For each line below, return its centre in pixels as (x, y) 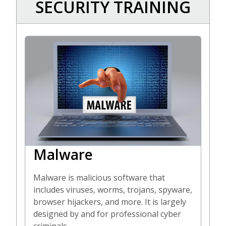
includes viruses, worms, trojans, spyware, (113, 190)
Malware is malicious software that (99, 178)
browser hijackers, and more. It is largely (110, 202)
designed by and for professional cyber (107, 214)
